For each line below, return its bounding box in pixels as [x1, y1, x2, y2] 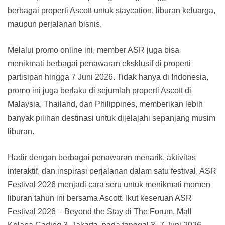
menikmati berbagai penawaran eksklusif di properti [8, 59, 191, 68]
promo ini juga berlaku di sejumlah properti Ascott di [8, 86, 191, 95]
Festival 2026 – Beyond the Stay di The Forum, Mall [8, 207, 192, 216]
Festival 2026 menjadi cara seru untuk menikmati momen [8, 180, 210, 189]
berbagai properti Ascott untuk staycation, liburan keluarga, [8, 6, 215, 15]
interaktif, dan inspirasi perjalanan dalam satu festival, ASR [8, 166, 216, 175]
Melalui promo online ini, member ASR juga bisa [8, 45, 179, 54]
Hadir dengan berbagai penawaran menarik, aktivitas [8, 153, 196, 162]
